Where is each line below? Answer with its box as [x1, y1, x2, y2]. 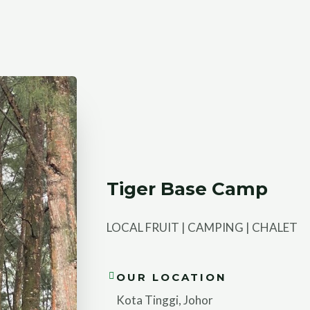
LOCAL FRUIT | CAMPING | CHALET [106, 220, 298, 235]
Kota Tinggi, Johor [116, 292, 213, 307]
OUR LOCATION [116, 270, 227, 284]
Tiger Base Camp [106, 178, 268, 201]
